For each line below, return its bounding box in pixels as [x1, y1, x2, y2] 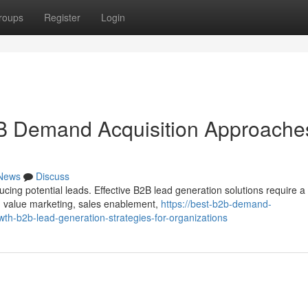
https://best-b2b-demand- [161, 197, 272, 210]
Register [44, 10, 80, 24]
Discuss [36, 169, 69, 183]
